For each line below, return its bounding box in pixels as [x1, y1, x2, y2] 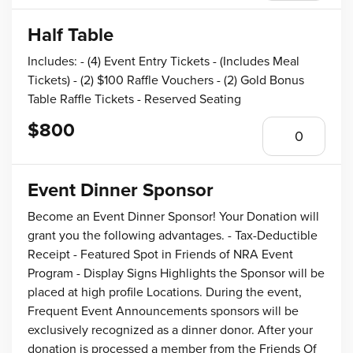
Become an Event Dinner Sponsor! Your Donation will [28, 209, 319, 225]
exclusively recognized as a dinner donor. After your [28, 322, 313, 338]
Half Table [28, 24, 113, 46]
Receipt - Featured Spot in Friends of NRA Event [28, 247, 293, 262]
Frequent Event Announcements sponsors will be [28, 303, 299, 319]
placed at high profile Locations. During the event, [28, 284, 302, 300]
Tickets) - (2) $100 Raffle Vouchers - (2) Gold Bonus [28, 72, 304, 88]
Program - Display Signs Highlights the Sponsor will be [28, 266, 325, 281]
